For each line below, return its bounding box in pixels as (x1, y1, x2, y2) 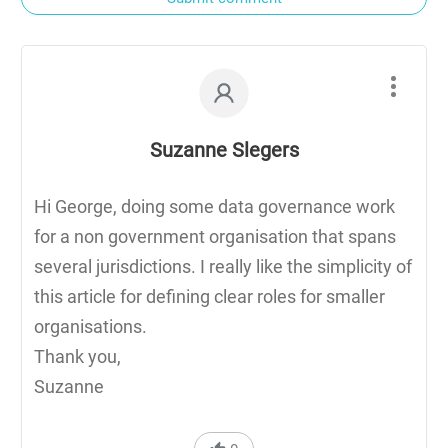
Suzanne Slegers (149, 137, 299, 162)
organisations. (34, 315, 147, 337)
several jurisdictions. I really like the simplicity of (34, 255, 412, 277)
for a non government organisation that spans (34, 225, 396, 247)
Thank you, (34, 345, 121, 367)
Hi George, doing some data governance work (34, 195, 395, 217)
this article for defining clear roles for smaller (34, 285, 385, 307)
